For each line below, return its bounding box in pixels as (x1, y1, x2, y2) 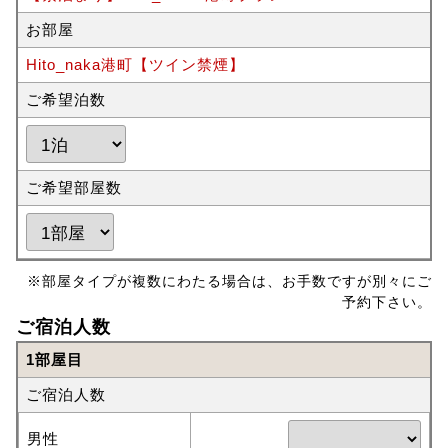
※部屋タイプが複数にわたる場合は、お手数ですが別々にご (27, 274, 433, 289)
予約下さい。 (342, 295, 433, 310)
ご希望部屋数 (25, 179, 122, 196)
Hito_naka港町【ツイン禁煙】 (25, 56, 245, 73)
